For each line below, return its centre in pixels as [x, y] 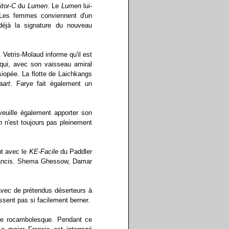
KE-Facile [43, 152]
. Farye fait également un [51, 84]
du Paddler [75, 152]
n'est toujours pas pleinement [47, 122]
